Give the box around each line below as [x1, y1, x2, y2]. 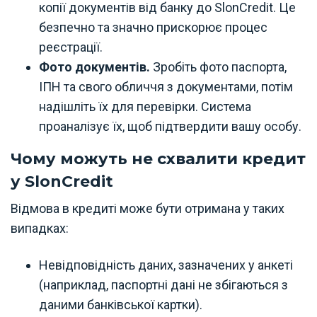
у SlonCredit [11, 172, 113, 191]
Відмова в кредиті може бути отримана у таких [11, 201, 284, 216]
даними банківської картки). [39, 297, 202, 312]
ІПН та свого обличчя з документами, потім [39, 79, 293, 94]
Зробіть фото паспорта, [153, 59, 287, 74]
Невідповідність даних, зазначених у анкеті [39, 258, 293, 272]
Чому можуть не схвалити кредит [11, 149, 306, 168]
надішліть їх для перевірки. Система [39, 99, 251, 114]
